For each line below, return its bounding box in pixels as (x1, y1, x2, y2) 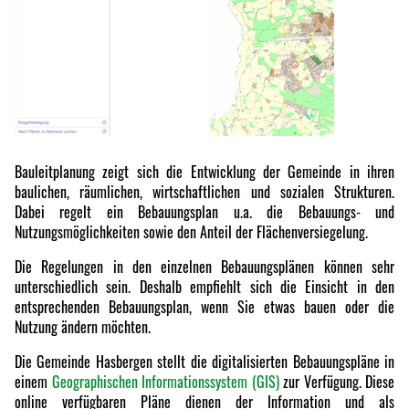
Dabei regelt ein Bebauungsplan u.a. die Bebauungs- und (15, 201, 394, 223)
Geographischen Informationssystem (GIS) (51, 371, 279, 393)
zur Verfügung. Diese (278, 371, 394, 393)
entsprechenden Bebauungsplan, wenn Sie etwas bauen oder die (15, 296, 394, 318)
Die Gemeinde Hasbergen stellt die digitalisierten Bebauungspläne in (15, 351, 394, 372)
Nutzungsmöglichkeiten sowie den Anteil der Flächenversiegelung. (15, 221, 368, 243)
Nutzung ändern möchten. (15, 316, 151, 338)
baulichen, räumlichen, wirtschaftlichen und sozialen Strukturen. (15, 181, 394, 203)
